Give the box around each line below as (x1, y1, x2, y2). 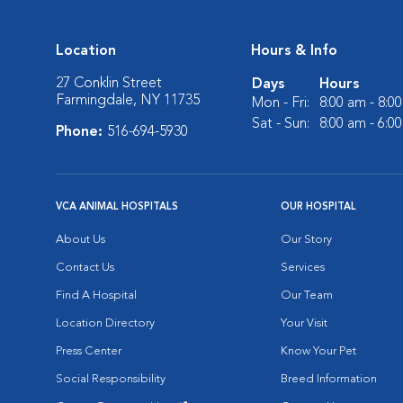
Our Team (281, 290, 333, 301)
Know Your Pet (281, 345, 356, 357)
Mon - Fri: (252, 96, 309, 111)
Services (281, 262, 325, 273)
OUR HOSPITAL (281, 202, 356, 212)
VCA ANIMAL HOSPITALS (56, 202, 178, 212)
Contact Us (56, 262, 114, 273)
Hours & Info (251, 44, 337, 58)
